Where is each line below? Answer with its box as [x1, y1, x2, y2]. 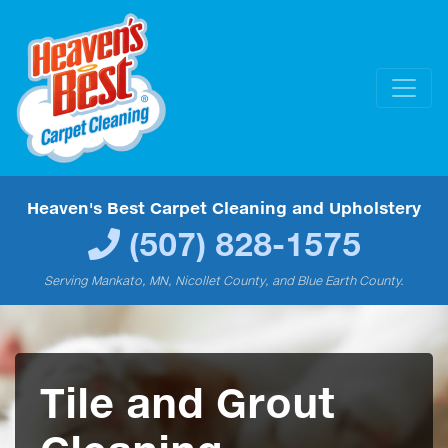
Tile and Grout [40, 376, 335, 428]
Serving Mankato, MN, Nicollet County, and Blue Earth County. [44, 272, 404, 288]
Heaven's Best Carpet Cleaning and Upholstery [27, 197, 421, 218]
